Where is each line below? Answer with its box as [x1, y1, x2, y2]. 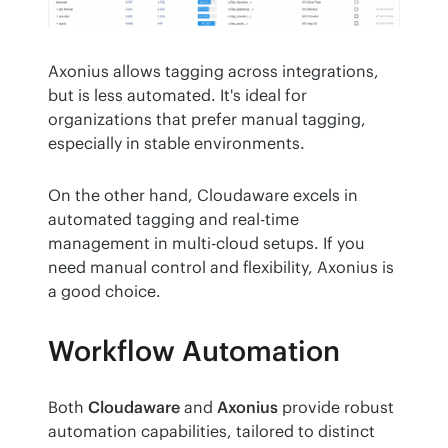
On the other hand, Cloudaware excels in [48, 185, 358, 206]
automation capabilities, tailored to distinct [48, 421, 375, 442]
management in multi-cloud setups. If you [48, 233, 365, 254]
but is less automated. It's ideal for [48, 85, 307, 106]
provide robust [278, 397, 394, 418]
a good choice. [48, 281, 161, 302]
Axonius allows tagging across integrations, [48, 61, 379, 82]
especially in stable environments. [48, 133, 309, 154]
